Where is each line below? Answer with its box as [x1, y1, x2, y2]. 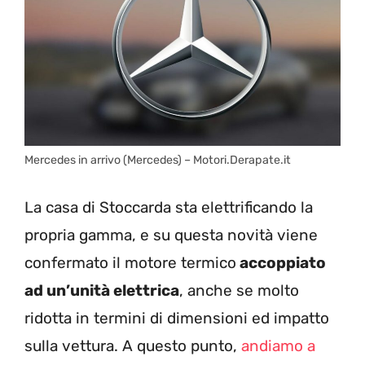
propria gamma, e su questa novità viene [24, 225, 318, 244]
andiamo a [241, 336, 315, 355]
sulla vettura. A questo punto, [24, 336, 241, 355]
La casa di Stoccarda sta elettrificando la [24, 197, 313, 217]
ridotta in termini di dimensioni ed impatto [24, 308, 329, 328]
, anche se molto [179, 280, 299, 300]
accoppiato [236, 253, 326, 272]
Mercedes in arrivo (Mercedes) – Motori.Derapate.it [24, 153, 291, 168]
